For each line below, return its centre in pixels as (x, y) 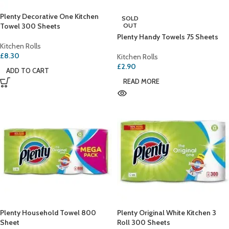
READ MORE (141, 82)
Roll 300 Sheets (144, 223)
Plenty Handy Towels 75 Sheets (168, 37)
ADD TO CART (28, 71)
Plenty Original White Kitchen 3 (167, 213)
